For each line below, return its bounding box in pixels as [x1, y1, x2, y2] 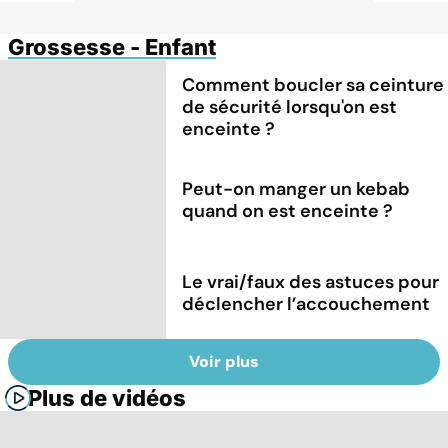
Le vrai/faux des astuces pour [182, 269, 440, 294]
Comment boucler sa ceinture [182, 72, 445, 97]
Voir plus [189, 351, 259, 373]
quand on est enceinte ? [182, 198, 394, 223]
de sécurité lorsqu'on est [182, 94, 398, 119]
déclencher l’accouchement [182, 291, 431, 316]
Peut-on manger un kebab [182, 176, 411, 201]
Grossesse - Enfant [8, 33, 216, 60]
